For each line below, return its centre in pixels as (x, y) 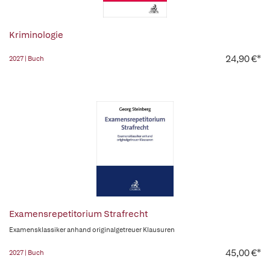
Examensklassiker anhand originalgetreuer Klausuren (92, 230)
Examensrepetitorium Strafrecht (78, 214)
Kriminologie (36, 35)
